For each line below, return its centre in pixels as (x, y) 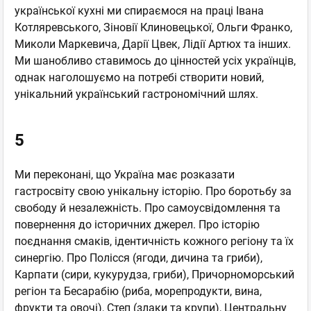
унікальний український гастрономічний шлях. (136, 94)
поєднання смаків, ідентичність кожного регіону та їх (154, 242)
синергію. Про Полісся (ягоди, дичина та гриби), (138, 258)
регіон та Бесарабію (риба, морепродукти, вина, (138, 292)
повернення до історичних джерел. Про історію (137, 225)
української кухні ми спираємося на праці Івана (139, 11)
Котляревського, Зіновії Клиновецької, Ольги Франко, (153, 28)
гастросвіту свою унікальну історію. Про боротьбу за (153, 192)
